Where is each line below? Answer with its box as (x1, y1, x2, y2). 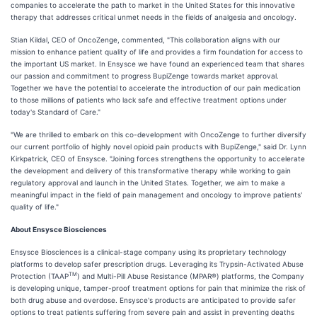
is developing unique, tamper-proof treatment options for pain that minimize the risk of (11, 284, 306, 292)
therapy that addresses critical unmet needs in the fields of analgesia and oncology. (11, 13, 296, 21)
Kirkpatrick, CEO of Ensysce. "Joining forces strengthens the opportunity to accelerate (11, 154, 305, 163)
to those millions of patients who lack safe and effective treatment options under (11, 96, 287, 104)
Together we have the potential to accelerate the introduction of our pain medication (11, 83, 301, 92)
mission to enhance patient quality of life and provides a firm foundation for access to (11, 47, 303, 56)
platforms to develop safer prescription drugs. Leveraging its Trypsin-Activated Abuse (11, 260, 304, 268)
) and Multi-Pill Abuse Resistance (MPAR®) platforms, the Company (77, 272, 304, 280)
